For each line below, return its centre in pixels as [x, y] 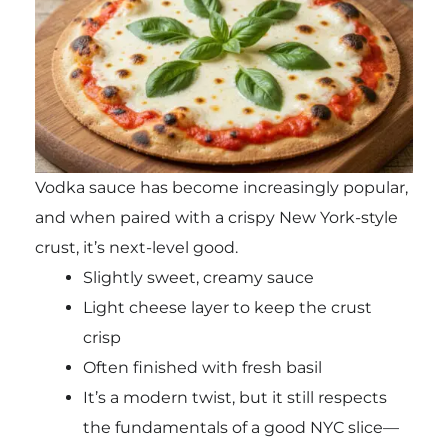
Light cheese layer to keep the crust [227, 308]
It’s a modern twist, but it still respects [234, 398]
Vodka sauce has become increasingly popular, [221, 188]
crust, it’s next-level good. [136, 248]
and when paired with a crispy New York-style [216, 218]
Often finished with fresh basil [202, 368]
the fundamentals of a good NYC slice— [240, 428]
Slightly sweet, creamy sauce [198, 278]
